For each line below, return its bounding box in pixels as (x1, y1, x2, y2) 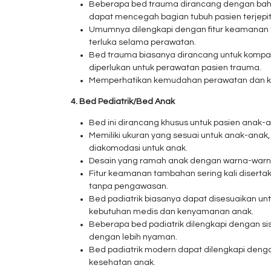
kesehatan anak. (89, 258, 155, 267)
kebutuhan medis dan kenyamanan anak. (89, 207, 253, 216)
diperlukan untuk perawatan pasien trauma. (89, 64, 261, 72)
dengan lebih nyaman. (89, 233, 177, 241)
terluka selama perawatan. (89, 38, 196, 47)
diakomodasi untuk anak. (89, 144, 188, 152)
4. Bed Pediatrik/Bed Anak (71, 97, 175, 106)
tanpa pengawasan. (89, 182, 168, 191)
